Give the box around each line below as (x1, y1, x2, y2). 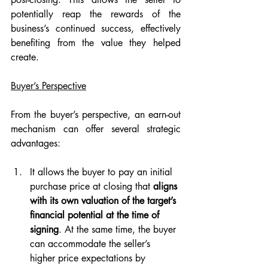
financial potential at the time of (30, 209, 162, 221)
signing (30, 223, 59, 236)
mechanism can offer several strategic (11, 123, 181, 135)
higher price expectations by (30, 252, 148, 264)
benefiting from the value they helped (11, 36, 181, 49)
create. (11, 51, 39, 63)
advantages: (11, 137, 60, 150)
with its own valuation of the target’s (30, 194, 179, 207)
